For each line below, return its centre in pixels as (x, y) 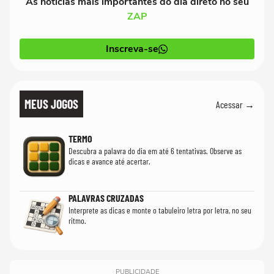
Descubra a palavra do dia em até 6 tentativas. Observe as (155, 151)
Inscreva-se (132, 49)
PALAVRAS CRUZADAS (106, 198)
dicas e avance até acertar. (109, 161)
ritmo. (77, 220)
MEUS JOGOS (51, 104)
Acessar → (235, 104)
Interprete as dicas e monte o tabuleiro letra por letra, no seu (160, 210)
